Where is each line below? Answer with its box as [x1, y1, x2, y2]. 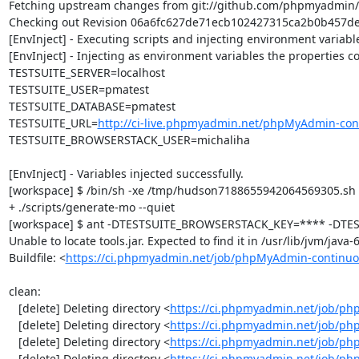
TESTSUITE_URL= [8, 115, 98, 131]
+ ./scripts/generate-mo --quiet [8, 199, 175, 215]
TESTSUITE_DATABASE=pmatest [8, 98, 175, 114]
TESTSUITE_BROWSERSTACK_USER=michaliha [8, 131, 250, 147]
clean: [8, 283, 41, 299]
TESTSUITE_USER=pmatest [8, 81, 149, 97]
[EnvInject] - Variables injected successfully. [8, 165, 244, 181]
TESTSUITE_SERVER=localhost [8, 64, 165, 80]
